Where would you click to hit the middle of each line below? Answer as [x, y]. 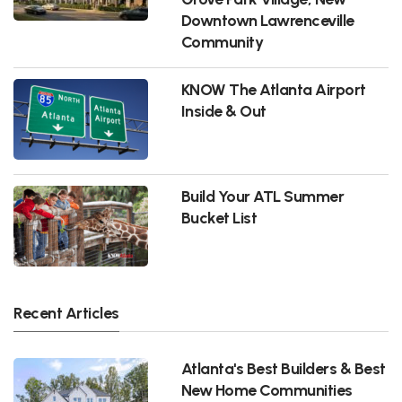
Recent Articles [66, 312]
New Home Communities [267, 389]
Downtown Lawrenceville [267, 20]
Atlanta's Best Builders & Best [283, 368]
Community [222, 41]
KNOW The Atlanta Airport [273, 89]
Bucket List [219, 217]
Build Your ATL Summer [262, 196]
